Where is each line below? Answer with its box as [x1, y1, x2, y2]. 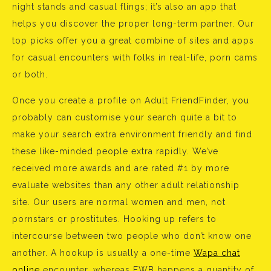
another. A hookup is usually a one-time [12, 248, 194, 258]
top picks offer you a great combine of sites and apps [12, 36, 254, 45]
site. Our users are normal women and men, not [12, 197, 226, 207]
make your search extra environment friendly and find [12, 129, 252, 139]
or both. [12, 70, 48, 79]
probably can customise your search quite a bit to [12, 113, 237, 122]
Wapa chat [194, 248, 240, 258]
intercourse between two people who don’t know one [12, 231, 252, 241]
